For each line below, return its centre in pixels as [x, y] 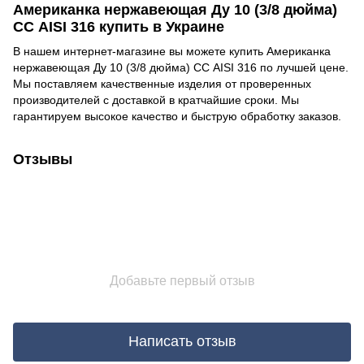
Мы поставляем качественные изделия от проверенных [162, 83]
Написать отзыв [182, 342]
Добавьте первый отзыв [182, 280]
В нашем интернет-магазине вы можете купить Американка [172, 51]
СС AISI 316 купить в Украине [119, 27]
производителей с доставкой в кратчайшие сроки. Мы [156, 100]
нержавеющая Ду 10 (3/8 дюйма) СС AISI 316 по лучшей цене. [181, 67]
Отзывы [43, 159]
